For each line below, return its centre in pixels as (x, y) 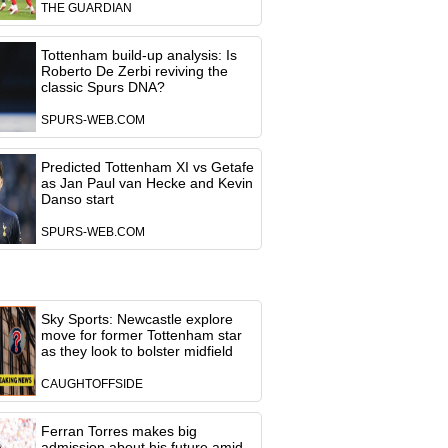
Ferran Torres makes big (118, 431)
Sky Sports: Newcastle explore (136, 319)
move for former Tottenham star (141, 335)
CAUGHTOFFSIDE (91, 384)
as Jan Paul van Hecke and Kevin (146, 183)
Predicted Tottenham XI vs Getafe (147, 167)
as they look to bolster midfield (136, 351)
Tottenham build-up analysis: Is (138, 55)
